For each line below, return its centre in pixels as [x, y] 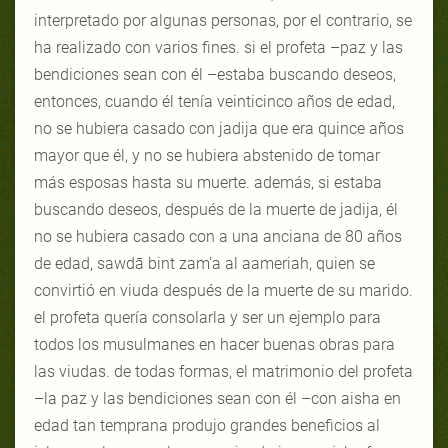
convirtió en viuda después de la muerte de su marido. [223, 290]
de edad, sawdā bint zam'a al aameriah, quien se [204, 263]
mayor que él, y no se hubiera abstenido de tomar [207, 155]
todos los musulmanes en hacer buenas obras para [214, 344]
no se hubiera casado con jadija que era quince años [219, 128]
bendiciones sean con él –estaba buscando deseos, [215, 74]
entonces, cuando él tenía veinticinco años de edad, [214, 101]
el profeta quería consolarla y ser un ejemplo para [207, 317]
